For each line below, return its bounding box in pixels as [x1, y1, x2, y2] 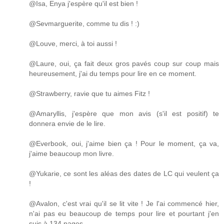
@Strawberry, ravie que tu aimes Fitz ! [29, 89, 150, 97]
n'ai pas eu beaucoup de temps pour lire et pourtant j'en [29, 209, 219, 217]
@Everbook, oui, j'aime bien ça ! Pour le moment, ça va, [29, 139, 219, 147]
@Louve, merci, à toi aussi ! [29, 39, 117, 47]
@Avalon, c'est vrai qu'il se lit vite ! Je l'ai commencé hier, [29, 199, 219, 207]
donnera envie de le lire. [29, 119, 105, 127]
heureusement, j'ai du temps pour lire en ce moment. [29, 69, 196, 77]
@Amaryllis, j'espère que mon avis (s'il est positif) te [29, 109, 219, 117]
